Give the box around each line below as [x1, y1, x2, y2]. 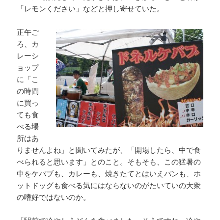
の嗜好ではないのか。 [17, 192, 91, 202]
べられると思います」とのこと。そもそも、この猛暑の [17, 157, 201, 167]
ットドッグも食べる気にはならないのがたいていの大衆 [17, 180, 201, 191]
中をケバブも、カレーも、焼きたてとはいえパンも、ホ [17, 168, 201, 179]
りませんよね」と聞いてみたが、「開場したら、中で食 [17, 145, 201, 155]
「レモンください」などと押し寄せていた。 [17, 3, 165, 14]
